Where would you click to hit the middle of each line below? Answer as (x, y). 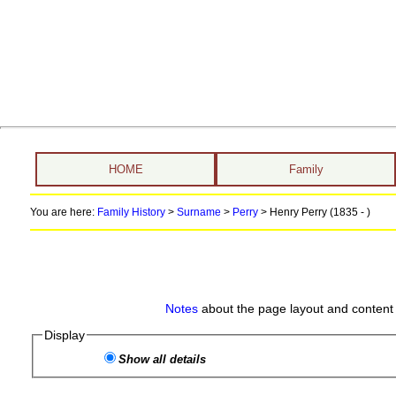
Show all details (163, 359)
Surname (198, 212)
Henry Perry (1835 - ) (320, 212)
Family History (131, 212)
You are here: (63, 212)
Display (65, 335)
